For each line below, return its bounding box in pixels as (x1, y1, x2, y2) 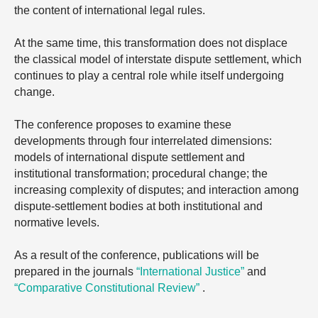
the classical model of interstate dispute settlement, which (14, 53, 302, 65)
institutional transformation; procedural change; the (14, 168, 268, 180)
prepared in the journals (14, 265, 136, 278)
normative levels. (14, 216, 99, 229)
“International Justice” (136, 265, 244, 278)
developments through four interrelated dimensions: (14, 135, 272, 147)
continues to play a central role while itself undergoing (14, 70, 284, 82)
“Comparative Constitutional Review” (14, 282, 199, 294)
